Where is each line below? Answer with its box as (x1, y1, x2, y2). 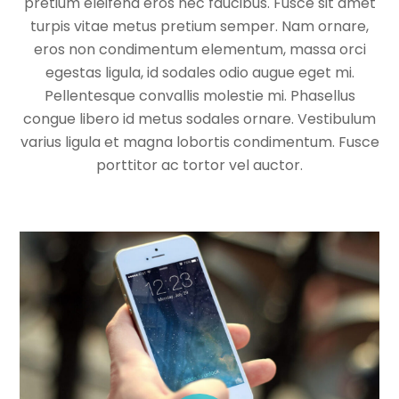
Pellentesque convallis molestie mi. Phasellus (44, 85, 355, 106)
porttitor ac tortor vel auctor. (96, 154, 303, 175)
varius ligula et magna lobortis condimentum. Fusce (20, 131, 379, 152)
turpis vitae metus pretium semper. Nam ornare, (30, 15, 369, 37)
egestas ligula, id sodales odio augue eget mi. (45, 61, 354, 83)
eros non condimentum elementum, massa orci (33, 38, 366, 60)
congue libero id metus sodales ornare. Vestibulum (23, 108, 376, 129)
